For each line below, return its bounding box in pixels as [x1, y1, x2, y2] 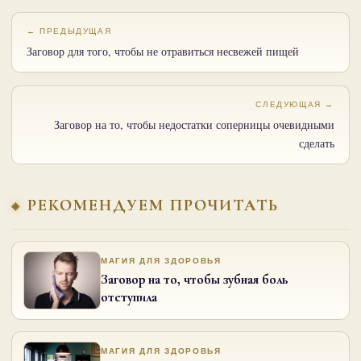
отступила [101, 288, 157, 305]
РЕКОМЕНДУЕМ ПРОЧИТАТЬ [27, 195, 279, 215]
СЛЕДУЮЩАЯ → [255, 99, 334, 109]
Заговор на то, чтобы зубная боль [101, 270, 288, 288]
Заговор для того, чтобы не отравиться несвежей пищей [27, 43, 299, 59]
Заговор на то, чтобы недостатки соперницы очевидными [54, 116, 334, 132]
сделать [299, 135, 334, 151]
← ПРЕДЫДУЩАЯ [27, 26, 112, 35]
